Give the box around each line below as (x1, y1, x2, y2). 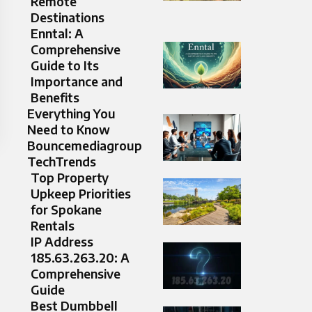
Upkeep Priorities (31, 185, 131, 202)
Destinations (31, 9, 104, 26)
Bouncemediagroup (27, 137, 142, 154)
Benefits (31, 89, 79, 106)
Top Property (31, 169, 109, 186)
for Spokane (31, 201, 102, 218)
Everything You (27, 105, 116, 122)
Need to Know (27, 121, 110, 138)
